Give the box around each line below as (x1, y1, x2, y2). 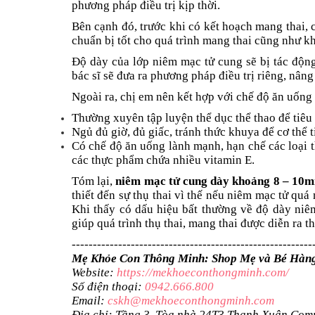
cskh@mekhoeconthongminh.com (108, 294, 274, 308)
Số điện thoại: (72, 280, 145, 294)
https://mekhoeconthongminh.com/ (117, 266, 289, 280)
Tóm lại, (72, 174, 116, 188)
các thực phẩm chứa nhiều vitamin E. (72, 153, 255, 167)
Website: (72, 266, 117, 280)
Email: (72, 294, 108, 308)
